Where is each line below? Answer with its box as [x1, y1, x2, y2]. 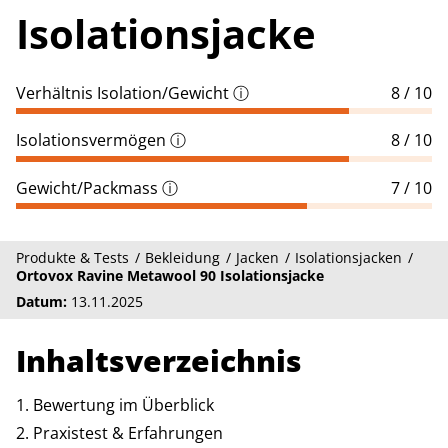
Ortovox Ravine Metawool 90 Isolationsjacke [16, 265, 324, 285]
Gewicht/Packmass [16, 176, 158, 199]
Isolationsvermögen [16, 129, 166, 152]
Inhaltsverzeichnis [16, 339, 302, 381]
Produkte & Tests [16, 247, 129, 267]
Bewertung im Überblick [33, 393, 214, 416]
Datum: [16, 291, 67, 311]
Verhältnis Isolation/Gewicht [16, 82, 229, 104]
